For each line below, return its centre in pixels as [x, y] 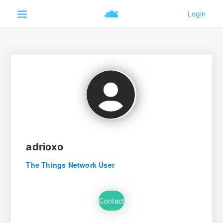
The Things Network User [70, 165]
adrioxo [45, 147]
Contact [111, 200]
